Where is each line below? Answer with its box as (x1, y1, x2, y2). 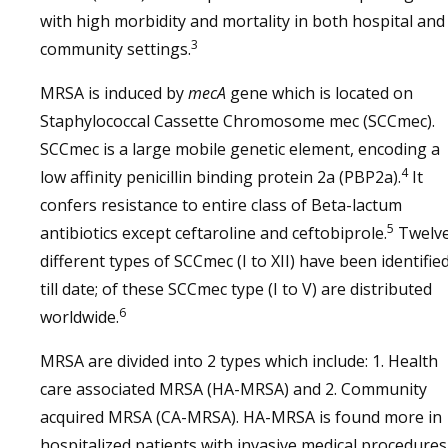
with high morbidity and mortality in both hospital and (40, 10, 445, 32)
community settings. (40, 38, 191, 60)
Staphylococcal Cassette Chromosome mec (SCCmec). (40, 110, 435, 132)
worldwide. (40, 306, 119, 328)
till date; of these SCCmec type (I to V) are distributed (40, 278, 432, 300)
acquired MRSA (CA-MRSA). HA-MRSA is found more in (40, 406, 442, 428)
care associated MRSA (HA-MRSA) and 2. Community (40, 378, 427, 400)
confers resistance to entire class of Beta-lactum (40, 194, 402, 216)
